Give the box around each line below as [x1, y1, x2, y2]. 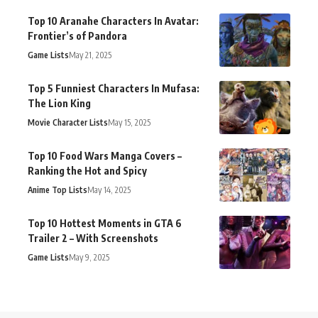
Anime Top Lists [28, 185, 87, 196]
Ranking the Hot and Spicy [28, 165, 147, 177]
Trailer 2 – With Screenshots [28, 232, 158, 245]
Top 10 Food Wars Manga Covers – [28, 150, 182, 163]
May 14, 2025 [87, 185, 131, 196]
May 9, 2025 [69, 252, 109, 263]
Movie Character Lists [28, 117, 108, 128]
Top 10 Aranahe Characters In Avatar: [28, 15, 199, 28]
